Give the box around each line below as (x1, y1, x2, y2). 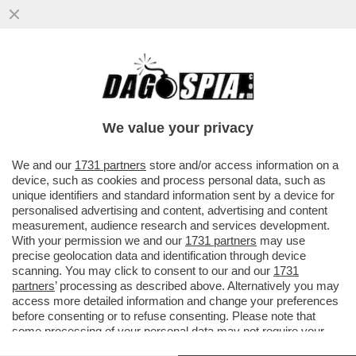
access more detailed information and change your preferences (12, 294, 339, 308)
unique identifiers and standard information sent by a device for (12, 188, 335, 202)
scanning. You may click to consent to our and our (12, 264, 273, 277)
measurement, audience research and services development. (12, 219, 330, 232)
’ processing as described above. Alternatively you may (55, 279, 339, 292)
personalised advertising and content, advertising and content (12, 203, 327, 217)
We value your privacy (103, 120, 253, 136)
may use (257, 234, 305, 247)
